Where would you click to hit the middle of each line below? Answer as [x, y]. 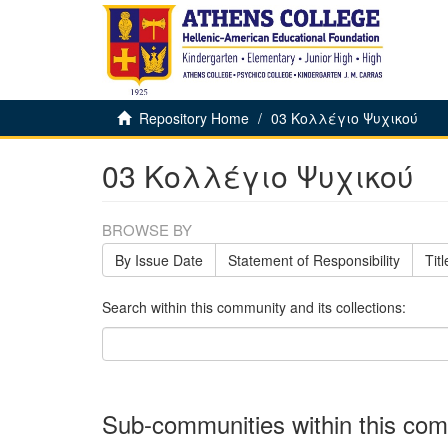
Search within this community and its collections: [254, 307]
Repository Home [194, 118]
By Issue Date [159, 260]
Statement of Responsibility [314, 260]
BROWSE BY [147, 229]
